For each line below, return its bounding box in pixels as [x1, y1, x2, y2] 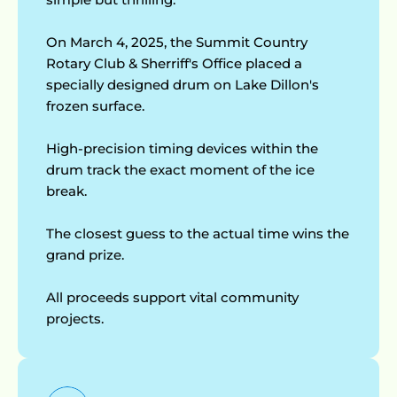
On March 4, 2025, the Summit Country [46, 34, 307, 51]
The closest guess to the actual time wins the [46, 225, 349, 242]
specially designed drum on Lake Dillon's [46, 76, 319, 93]
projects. [46, 310, 104, 327]
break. [46, 183, 87, 199]
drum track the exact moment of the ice [46, 161, 315, 178]
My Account [35, 27, 111, 43]
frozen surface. [46, 97, 144, 114]
